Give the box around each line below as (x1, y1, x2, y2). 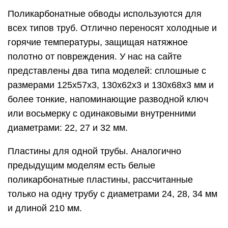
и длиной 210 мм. (8, 203, 82, 213)
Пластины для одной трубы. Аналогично (8, 146, 181, 156)
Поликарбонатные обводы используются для (8, 8, 202, 19)
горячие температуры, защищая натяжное (8, 37, 188, 47)
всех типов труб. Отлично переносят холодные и (8, 22, 217, 33)
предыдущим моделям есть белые (8, 160, 155, 170)
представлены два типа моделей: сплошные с (8, 65, 206, 76)
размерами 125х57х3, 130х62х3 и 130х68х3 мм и (8, 79, 214, 90)
